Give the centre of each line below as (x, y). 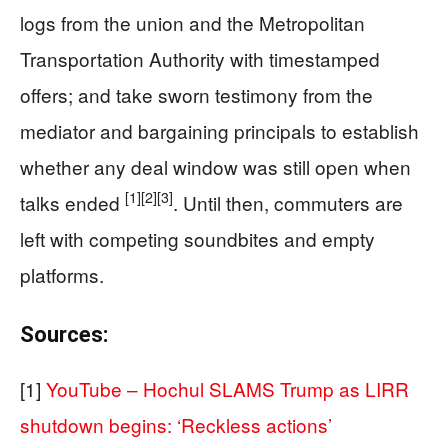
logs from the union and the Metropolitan (192, 22)
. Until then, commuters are (288, 202)
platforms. (62, 274)
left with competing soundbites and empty (197, 238)
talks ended (72, 202)
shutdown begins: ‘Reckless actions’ (176, 424)
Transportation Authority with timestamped (200, 58)
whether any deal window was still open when (215, 166)
